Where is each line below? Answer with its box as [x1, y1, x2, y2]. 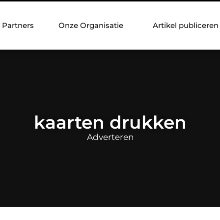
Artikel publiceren [153, 21, 219, 30]
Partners [2, 21, 34, 30]
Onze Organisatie [58, 21, 123, 30]
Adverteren [86, 132, 134, 142]
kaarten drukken [33, 111, 187, 133]
